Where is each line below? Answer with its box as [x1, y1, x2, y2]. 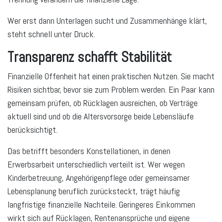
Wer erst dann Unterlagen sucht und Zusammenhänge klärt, [7, 14, 207, 26]
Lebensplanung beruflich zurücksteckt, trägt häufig [7, 185, 180, 197]
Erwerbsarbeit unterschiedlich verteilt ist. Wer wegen [7, 158, 185, 170]
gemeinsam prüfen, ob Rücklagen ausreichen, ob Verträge [7, 97, 198, 109]
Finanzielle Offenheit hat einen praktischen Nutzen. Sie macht [7, 70, 215, 82]
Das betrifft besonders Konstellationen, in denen [7, 145, 170, 157]
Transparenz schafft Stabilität [7, 48, 171, 66]
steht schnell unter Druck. [7, 28, 95, 40]
